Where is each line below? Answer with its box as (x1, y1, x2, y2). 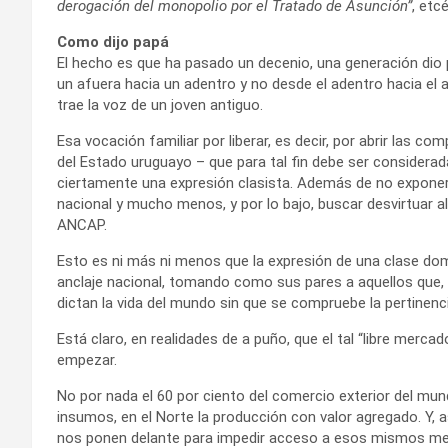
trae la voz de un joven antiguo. (57, 95, 263, 114)
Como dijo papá (57, 32, 169, 51)
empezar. (57, 350, 117, 369)
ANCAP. (57, 215, 107, 234)
